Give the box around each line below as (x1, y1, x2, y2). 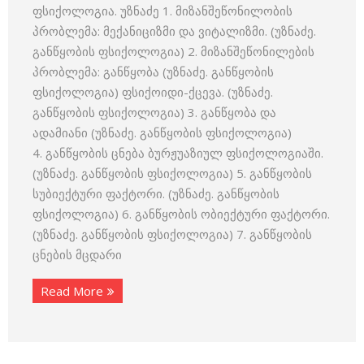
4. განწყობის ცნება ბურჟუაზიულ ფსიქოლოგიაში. (32, 145, 323, 161)
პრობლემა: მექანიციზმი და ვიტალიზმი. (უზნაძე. (32, 23, 316, 39)
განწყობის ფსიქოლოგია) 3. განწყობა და (32, 104, 276, 120)
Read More (41, 283, 103, 299)
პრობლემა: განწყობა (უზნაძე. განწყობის (32, 63, 274, 80)
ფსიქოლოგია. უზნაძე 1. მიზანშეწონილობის (32, 2, 292, 19)
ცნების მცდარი (32, 246, 122, 262)
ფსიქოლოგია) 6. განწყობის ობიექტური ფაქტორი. (32, 206, 330, 222)
